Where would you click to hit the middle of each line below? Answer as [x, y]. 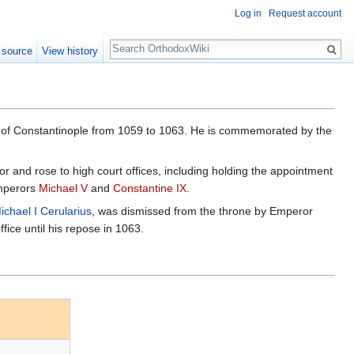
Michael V [63, 188]
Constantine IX [150, 188]
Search [136, 41]
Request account [305, 14]
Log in [248, 14]
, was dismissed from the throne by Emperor [202, 211]
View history [70, 51]
